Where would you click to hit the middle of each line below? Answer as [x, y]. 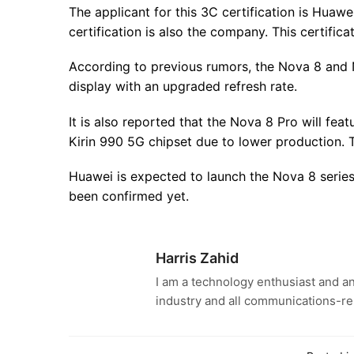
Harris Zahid [197, 258]
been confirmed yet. [129, 196]
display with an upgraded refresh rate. [183, 87]
